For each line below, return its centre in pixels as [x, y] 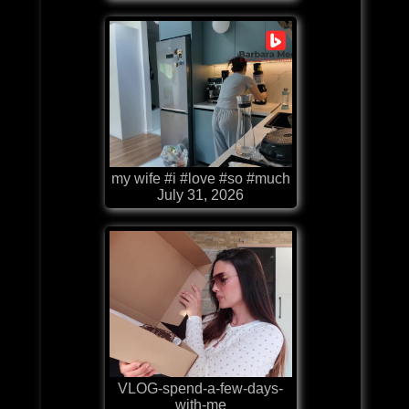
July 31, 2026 [201, 194]
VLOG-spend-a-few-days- [201, 388]
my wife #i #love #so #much [200, 178]
